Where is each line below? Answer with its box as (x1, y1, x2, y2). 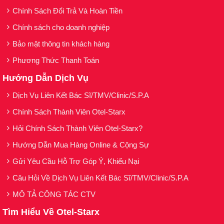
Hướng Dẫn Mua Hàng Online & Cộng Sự (12, 140, 149, 149)
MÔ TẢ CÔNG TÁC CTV (12, 189, 95, 198)
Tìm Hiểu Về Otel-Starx (2, 206, 99, 217)
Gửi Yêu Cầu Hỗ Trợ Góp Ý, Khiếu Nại (12, 156, 139, 165)
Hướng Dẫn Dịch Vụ (2, 72, 88, 83)
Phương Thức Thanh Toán (12, 55, 99, 64)
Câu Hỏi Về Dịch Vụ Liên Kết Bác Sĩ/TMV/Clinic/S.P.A (12, 173, 190, 182)
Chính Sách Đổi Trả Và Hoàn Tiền (12, 6, 122, 15)
